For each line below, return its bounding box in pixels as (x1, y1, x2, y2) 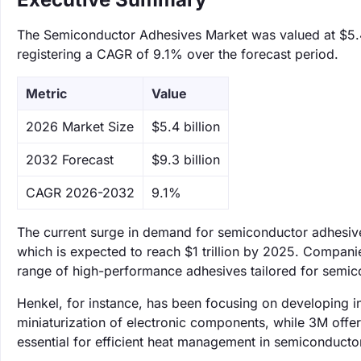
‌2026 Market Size (26, 118, 134, 135)
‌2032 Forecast (26, 151, 114, 168)
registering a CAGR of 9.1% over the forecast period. (17, 46, 338, 62)
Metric (26, 85, 67, 102)
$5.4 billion (151, 118, 220, 135)
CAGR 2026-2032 (26, 185, 135, 201)
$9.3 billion (151, 151, 220, 168)
